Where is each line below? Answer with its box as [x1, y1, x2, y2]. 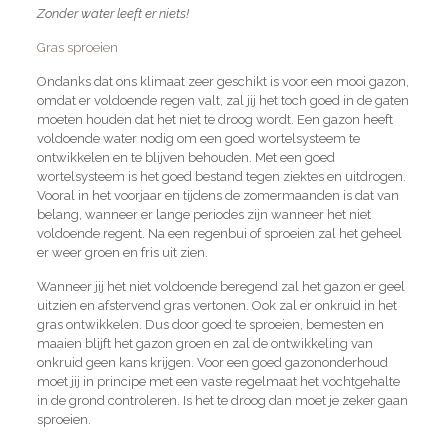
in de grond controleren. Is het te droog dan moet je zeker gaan [36, 392, 408, 408]
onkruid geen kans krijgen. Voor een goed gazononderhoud [36, 354, 388, 370]
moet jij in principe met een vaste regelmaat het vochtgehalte [36, 373, 400, 389]
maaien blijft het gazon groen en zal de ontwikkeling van [36, 335, 373, 351]
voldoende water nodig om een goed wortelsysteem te [36, 130, 360, 146]
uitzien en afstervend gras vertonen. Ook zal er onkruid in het [36, 297, 397, 313]
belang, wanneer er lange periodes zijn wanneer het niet [36, 206, 371, 222]
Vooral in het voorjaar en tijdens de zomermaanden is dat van [36, 187, 399, 203]
